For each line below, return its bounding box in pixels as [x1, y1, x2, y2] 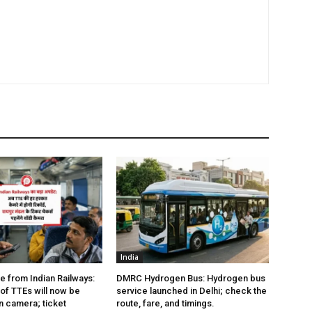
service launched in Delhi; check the [116, 286, 267, 297]
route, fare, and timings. [116, 298, 215, 309]
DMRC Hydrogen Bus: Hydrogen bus [116, 273, 266, 284]
